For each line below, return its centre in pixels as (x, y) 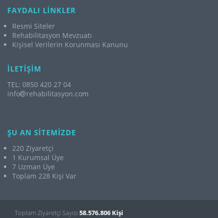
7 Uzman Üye (34, 167)
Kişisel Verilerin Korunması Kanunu (70, 45)
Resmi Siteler (34, 26)
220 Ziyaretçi (33, 148)
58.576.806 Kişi (101, 213)
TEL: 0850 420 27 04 (39, 84)
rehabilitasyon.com (57, 94)
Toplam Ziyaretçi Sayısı (47, 213)
